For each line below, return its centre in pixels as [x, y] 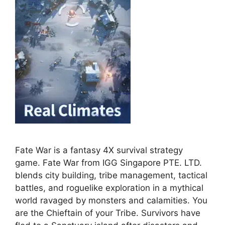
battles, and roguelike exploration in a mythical [109, 188]
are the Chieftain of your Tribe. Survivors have [108, 213]
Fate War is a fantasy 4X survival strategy [99, 150]
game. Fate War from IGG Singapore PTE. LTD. [108, 163]
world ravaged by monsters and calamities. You [111, 201]
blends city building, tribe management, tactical [111, 176]
